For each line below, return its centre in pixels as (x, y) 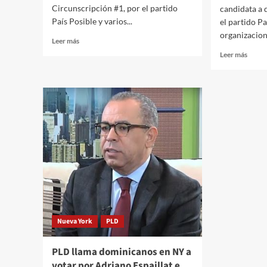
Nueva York (75, 222)
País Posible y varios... (92, 21)
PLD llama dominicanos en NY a (122, 252)
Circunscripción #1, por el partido (115, 8)
